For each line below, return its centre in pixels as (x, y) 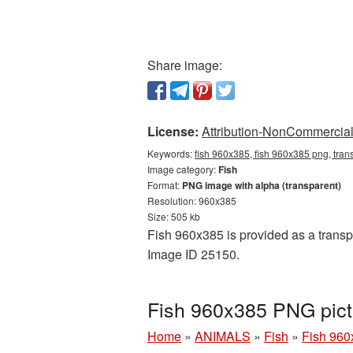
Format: (165, 185)
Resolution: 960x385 (192, 201)
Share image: (185, 65)
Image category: (183, 169)
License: (173, 131)
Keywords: (171, 153)
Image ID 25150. (193, 254)
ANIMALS (223, 336)
